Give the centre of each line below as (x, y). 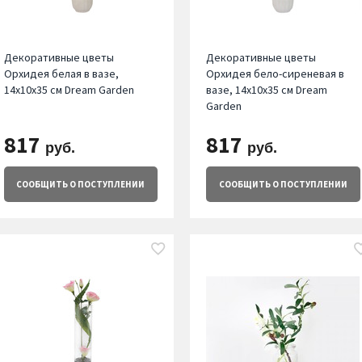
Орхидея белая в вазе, (61, 74)
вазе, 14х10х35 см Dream (267, 90)
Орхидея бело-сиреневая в (276, 74)
